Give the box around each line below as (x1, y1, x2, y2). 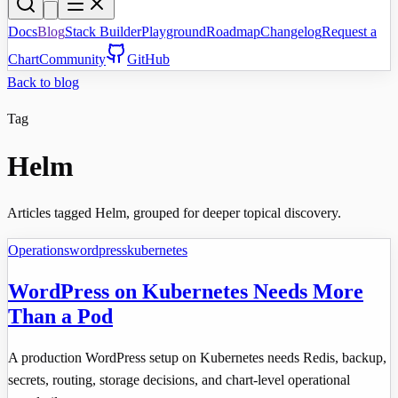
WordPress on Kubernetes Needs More (8, 280, 363, 304)
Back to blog (7, 75, 79, 91)
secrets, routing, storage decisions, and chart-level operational (8, 372, 350, 388)
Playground (141, 24, 206, 40)
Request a (322, 24, 377, 40)
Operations (8, 243, 69, 259)
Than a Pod (8, 305, 113, 329)
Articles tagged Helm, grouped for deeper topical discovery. (7, 205, 341, 221)
